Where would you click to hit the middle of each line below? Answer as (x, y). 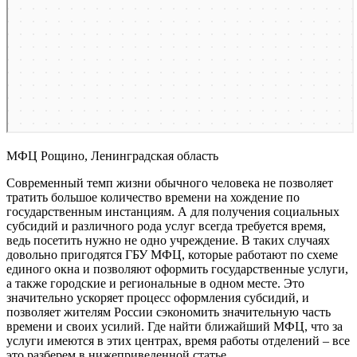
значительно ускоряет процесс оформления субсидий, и (158, 297)
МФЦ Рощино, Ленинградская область (112, 155)
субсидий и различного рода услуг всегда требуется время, (166, 226)
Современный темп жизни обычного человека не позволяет (170, 182)
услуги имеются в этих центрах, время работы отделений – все (178, 340)
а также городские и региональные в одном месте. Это (155, 283)
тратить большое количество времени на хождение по (153, 197)
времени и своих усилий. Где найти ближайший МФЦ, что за (175, 326)
